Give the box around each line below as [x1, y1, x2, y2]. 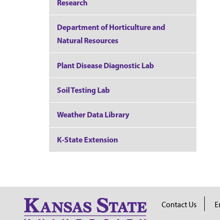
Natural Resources [57, 35, 118, 46]
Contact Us [161, 199, 196, 209]
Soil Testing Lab [57, 84, 110, 95]
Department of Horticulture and [57, 22, 165, 32]
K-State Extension [57, 134, 118, 144]
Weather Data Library [57, 110, 129, 120]
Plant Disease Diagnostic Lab [57, 60, 154, 70]
